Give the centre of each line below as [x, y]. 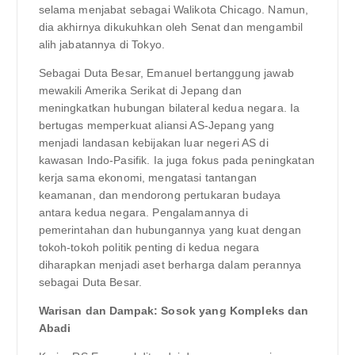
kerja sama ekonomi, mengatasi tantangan [147, 177]
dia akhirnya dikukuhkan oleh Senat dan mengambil [171, 27]
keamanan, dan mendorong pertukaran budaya [160, 195]
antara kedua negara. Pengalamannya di [143, 212]
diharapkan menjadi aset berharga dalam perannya [170, 264]
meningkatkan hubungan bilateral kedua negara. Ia [169, 107]
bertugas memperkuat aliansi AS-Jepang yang [157, 125]
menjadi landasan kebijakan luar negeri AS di [153, 142]
